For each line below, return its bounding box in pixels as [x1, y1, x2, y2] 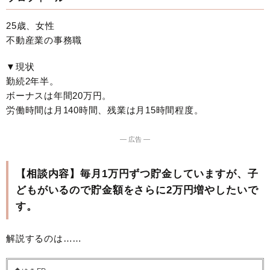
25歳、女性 [6, 20, 55, 31]
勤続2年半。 [6, 75, 59, 86]
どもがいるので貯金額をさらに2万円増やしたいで [16, 184, 259, 196]
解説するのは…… [6, 233, 82, 243]
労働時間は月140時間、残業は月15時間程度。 [6, 104, 204, 115]
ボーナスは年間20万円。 [6, 90, 111, 101]
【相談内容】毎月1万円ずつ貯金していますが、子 [16, 168, 259, 180]
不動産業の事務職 [6, 34, 82, 45]
